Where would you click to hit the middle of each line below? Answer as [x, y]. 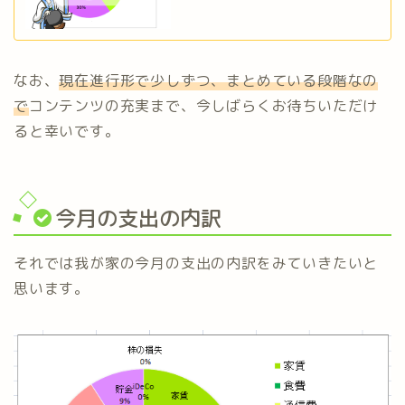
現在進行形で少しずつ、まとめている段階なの [219, 81]
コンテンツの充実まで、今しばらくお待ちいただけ [203, 106]
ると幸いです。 [67, 132]
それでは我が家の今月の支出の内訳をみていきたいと [196, 263]
